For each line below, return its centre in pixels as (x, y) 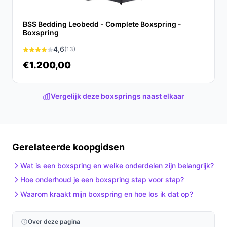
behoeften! (33, 15)
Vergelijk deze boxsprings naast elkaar (118, 96)
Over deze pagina (54, 222)
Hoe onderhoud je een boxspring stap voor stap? (102, 180)
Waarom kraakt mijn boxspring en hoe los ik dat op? (107, 194)
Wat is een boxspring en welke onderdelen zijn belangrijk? (117, 165)
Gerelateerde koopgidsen (68, 147)
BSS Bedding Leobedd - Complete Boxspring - (102, 24)
